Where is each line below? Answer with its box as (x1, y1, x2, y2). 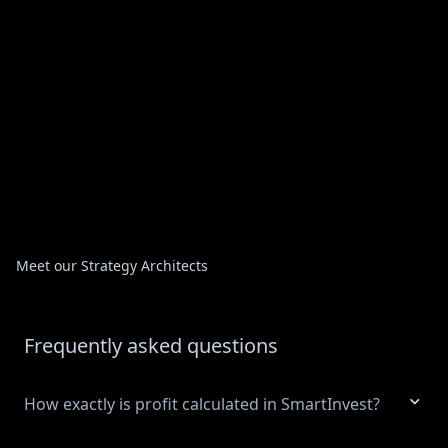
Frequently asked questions (24, 332, 278, 359)
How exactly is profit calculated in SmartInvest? (24, 393, 380, 415)
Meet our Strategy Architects (16, 256, 208, 275)
